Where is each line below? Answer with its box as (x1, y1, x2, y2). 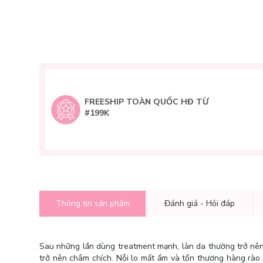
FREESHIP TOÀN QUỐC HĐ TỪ (85, 96, 208, 107)
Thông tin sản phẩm (55, 198, 130, 209)
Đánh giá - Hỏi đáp (164, 198, 235, 209)
